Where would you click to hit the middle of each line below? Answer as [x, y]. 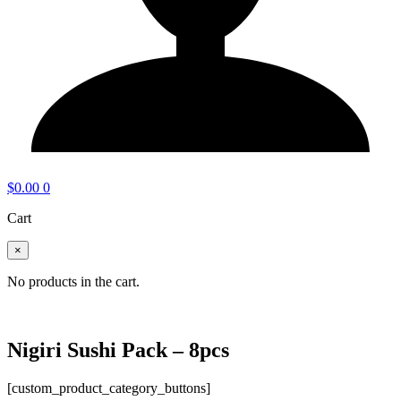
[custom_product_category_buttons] [109, 388]
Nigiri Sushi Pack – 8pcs [118, 350]
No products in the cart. [73, 282]
